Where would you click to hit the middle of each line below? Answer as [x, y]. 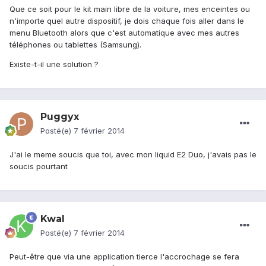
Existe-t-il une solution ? [54, 64]
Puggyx [60, 117]
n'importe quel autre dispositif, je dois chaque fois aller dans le [127, 21]
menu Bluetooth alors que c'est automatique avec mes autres [124, 33]
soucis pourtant [39, 167]
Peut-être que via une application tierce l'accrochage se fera [124, 257]
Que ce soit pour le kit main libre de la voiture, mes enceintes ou [130, 9]
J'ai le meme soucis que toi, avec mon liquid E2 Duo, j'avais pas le [133, 155]
